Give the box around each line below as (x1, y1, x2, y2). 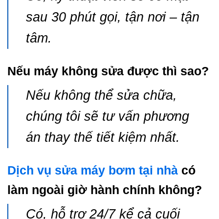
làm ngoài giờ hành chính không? (7, 183, 202, 197)
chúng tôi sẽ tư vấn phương (26, 109, 189, 124)
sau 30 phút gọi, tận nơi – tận (26, 10, 199, 25)
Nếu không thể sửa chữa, (26, 88, 177, 103)
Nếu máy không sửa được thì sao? (7, 64, 209, 78)
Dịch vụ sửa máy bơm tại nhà (7, 163, 178, 177)
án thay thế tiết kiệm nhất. (26, 130, 180, 145)
